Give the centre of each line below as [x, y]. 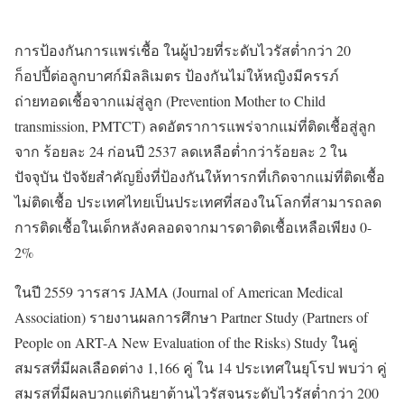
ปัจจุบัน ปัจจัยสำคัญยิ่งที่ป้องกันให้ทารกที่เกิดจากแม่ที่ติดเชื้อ [200, 177]
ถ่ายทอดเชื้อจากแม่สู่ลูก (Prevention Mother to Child [170, 101]
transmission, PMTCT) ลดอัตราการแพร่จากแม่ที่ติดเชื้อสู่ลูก [195, 126]
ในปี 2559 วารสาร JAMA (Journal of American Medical [179, 292]
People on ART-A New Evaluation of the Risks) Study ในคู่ [186, 343]
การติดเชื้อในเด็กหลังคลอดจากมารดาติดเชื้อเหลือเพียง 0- [193, 227]
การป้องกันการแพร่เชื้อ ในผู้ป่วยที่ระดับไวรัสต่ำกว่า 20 [183, 50]
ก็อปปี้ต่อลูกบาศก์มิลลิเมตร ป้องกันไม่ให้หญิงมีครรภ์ [177, 76]
